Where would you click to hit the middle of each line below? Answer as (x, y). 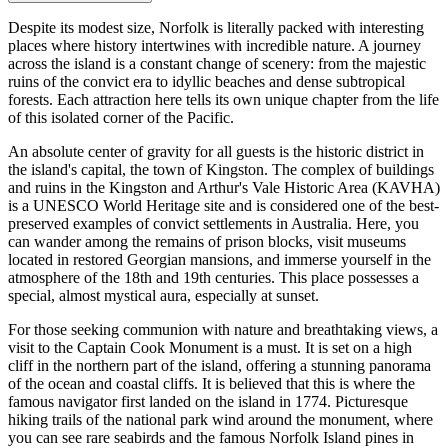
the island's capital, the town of (107, 170)
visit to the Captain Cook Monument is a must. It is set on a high (210, 348)
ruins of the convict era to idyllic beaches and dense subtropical (206, 82)
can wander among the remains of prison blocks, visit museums (207, 242)
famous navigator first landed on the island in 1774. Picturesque (208, 402)
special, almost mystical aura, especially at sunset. (163, 296)
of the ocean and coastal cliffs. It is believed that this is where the (211, 384)
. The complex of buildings (349, 170)
